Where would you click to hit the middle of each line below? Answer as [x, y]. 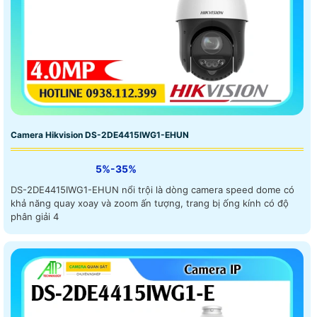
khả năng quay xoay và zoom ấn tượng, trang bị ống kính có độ [150, 203]
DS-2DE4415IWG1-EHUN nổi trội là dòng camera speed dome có [152, 190]
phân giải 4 [35, 217]
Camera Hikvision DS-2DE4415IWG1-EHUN [100, 135]
